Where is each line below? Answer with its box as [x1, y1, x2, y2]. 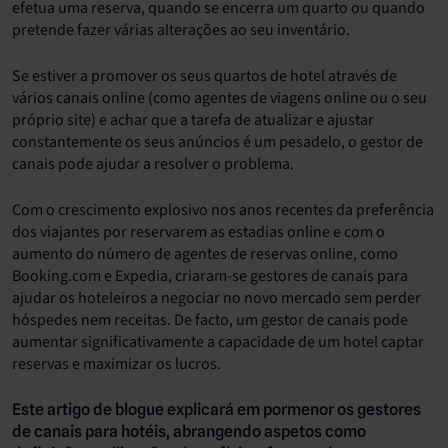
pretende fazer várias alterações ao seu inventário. [12, 19, 350, 42]
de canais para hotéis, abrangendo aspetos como [12, 422, 366, 442]
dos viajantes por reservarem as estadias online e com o [12, 221, 385, 244]
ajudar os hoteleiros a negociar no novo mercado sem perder [12, 287, 421, 310]
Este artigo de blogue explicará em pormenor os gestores [12, 400, 421, 420]
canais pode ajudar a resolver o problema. [12, 153, 294, 176]
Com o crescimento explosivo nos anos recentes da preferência [12, 199, 434, 222]
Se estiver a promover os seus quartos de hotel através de [12, 65, 397, 88]
